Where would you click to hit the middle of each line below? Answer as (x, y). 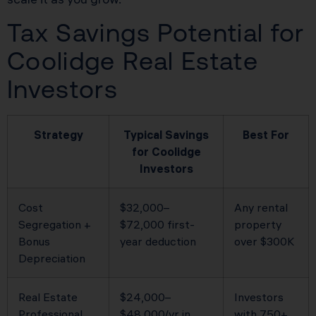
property (258, 225)
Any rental (261, 208)
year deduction (158, 242)
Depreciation (52, 259)
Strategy (58, 135)
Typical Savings (166, 135)
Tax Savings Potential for (156, 33)
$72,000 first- (157, 225)
